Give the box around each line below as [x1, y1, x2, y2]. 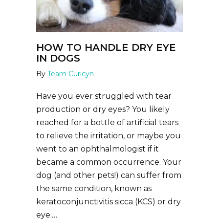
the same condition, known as [36, 184, 152, 193]
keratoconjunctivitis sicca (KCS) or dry [36, 197, 181, 206]
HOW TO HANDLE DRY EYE [36, 42, 176, 53]
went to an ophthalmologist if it [36, 144, 159, 153]
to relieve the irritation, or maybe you [36, 131, 181, 140]
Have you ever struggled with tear [36, 91, 172, 101]
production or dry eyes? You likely [36, 105, 170, 114]
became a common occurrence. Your [36, 157, 181, 167]
